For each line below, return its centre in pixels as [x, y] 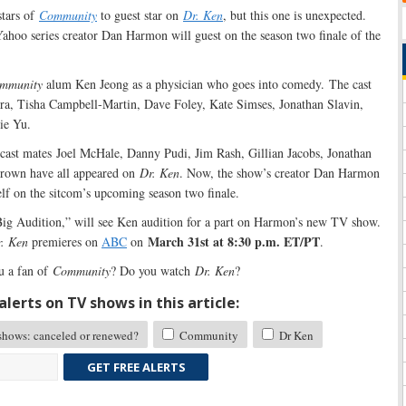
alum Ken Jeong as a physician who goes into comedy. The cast [207, 84]
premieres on [65, 242]
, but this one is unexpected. [295, 15]
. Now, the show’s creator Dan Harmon [280, 173]
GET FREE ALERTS [136, 367]
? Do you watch [153, 271]
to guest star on [140, 15]
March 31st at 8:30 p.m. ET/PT [234, 242]
